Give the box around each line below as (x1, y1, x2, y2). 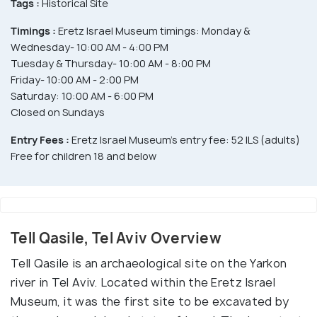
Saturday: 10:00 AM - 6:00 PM (11, 89, 154, 103)
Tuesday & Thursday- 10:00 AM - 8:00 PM (11, 57, 211, 71)
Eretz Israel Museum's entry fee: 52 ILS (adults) (69, 133, 300, 147)
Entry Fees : (11, 133, 69, 147)
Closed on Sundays (11, 105, 105, 120)
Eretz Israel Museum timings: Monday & (56, 24, 250, 38)
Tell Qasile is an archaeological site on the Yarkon (11, 255, 287, 272)
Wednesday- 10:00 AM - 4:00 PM (11, 40, 168, 54)
